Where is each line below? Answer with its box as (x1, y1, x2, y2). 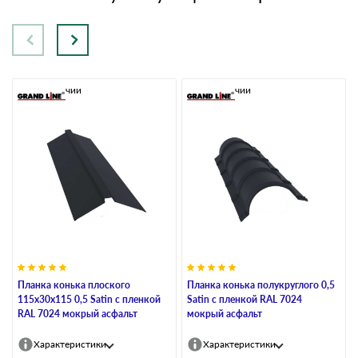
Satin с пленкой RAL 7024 (187, 292, 302, 305)
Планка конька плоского (18, 278, 130, 291)
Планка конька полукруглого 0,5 (187, 278, 335, 291)
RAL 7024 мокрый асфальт (18, 307, 137, 320)
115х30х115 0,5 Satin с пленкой (18, 292, 161, 305)
